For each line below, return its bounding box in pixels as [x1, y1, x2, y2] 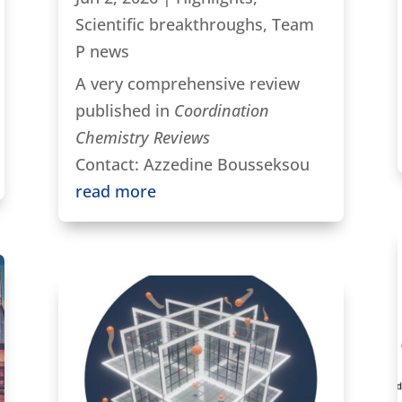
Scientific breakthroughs [74, 13, 263, 36]
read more [74, 180, 156, 203]
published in [74, 100, 174, 122]
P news [74, 40, 129, 63]
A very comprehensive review [74, 73, 300, 95]
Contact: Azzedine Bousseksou [74, 153, 310, 176]
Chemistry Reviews [74, 127, 210, 149]
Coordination [173, 100, 269, 122]
